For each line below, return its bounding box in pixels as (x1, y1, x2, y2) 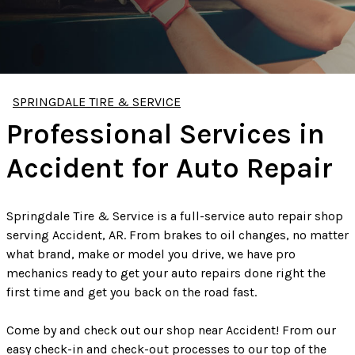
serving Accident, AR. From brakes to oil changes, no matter (6, 227, 349, 242)
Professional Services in (6, 116, 325, 151)
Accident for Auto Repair (6, 151, 333, 185)
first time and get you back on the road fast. (6, 284, 257, 300)
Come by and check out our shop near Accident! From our (6, 322, 336, 338)
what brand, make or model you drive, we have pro (6, 246, 296, 261)
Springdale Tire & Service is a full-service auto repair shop (6, 208, 343, 223)
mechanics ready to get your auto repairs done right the (6, 265, 326, 281)
